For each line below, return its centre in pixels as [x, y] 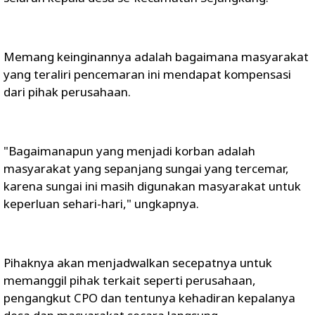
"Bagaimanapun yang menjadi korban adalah [129, 151]
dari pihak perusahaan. [67, 92]
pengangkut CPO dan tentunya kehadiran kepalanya [149, 298]
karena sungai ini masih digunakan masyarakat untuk [152, 186]
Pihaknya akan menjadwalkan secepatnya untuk [138, 263]
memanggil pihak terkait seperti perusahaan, [130, 280]
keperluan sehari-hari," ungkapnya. [101, 204]
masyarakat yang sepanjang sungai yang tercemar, [146, 168]
